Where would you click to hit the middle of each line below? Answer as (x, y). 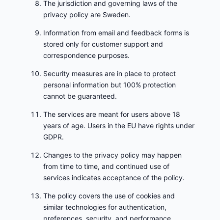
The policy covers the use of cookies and (109, 196)
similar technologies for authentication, (105, 207)
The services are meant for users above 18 (112, 114)
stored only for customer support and (103, 44)
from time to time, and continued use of (106, 166)
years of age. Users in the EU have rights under (119, 126)
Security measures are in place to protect (110, 74)
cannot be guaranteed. (80, 96)
